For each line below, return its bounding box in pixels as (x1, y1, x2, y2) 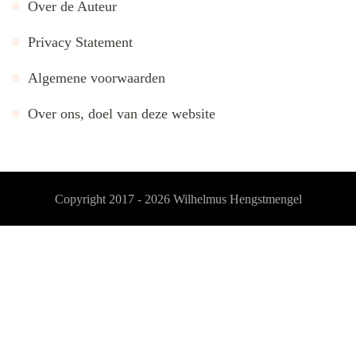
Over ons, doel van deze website (28, 105, 215, 122)
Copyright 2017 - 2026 (54, 192, 173, 206)
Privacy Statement (28, 33, 133, 50)
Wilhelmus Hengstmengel (172, 192, 302, 206)
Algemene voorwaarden (28, 69, 165, 86)
